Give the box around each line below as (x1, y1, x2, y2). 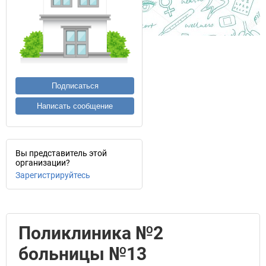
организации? (15, 158, 70, 167)
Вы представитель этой (15, 148, 107, 158)
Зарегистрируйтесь (15, 170, 90, 180)
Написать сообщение (37, 102, 113, 110)
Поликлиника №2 (18, 223, 163, 243)
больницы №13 (18, 243, 147, 264)
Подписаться (51, 81, 99, 90)
